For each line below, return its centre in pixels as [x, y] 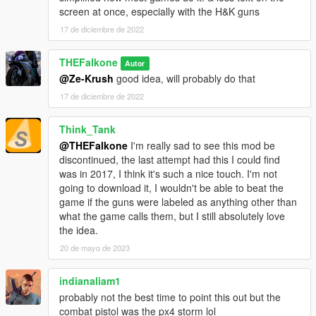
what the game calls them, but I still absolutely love [172, 215]
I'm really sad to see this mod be [201, 145]
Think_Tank [87, 129]
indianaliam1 [90, 280]
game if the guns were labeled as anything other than [178, 201]
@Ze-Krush [86, 78]
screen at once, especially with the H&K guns [159, 11]
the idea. [79, 230]
